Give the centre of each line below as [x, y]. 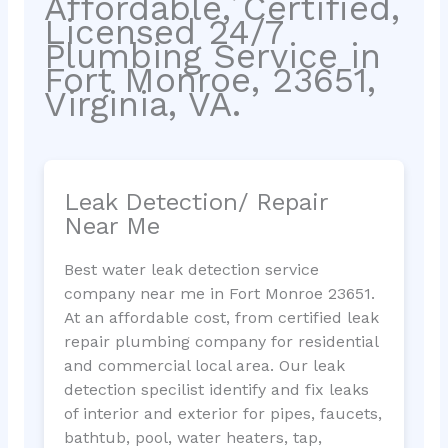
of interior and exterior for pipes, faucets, [222, 414]
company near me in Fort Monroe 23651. [219, 294]
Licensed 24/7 [163, 31]
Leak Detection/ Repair [195, 202]
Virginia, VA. [142, 103]
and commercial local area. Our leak [204, 366]
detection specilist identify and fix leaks [216, 390]
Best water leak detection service [191, 270]
